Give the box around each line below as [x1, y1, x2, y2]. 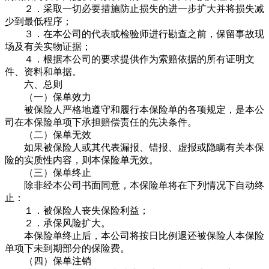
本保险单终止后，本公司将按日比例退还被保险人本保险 [5, 230, 264, 241]
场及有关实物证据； [5, 41, 91, 52]
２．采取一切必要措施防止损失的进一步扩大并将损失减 [5, 3, 264, 14]
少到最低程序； [5, 16, 72, 26]
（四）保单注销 [5, 255, 91, 266]
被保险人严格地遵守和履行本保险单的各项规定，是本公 [5, 104, 264, 115]
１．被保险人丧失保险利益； [5, 205, 149, 216]
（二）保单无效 [5, 129, 91, 140]
